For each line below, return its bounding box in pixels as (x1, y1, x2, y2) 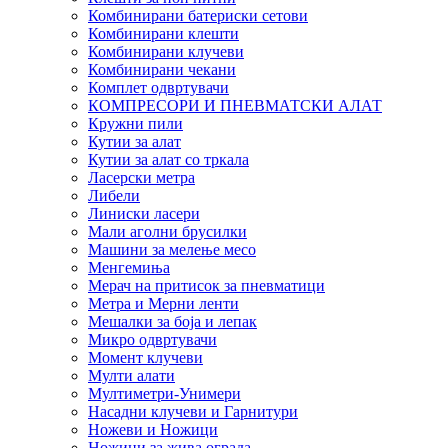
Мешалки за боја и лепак (88, 312, 257, 330)
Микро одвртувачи (88, 330, 217, 348)
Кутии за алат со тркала (88, 150, 249, 168)
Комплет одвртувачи (88, 78, 229, 96)
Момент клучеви (88, 348, 203, 366)
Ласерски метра (88, 168, 195, 186)
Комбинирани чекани (88, 60, 236, 78)
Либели (88, 186, 140, 204)
